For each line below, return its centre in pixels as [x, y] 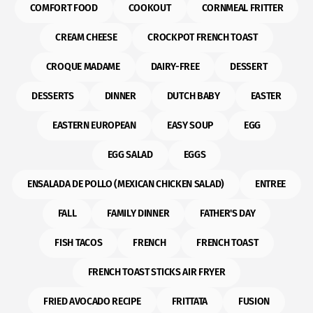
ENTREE [270, 184]
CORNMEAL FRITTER [242, 8]
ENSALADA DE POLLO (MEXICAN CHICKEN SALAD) [126, 184]
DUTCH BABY [193, 96]
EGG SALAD [130, 155]
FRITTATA [189, 301]
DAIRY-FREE [175, 67]
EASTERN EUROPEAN [94, 125]
